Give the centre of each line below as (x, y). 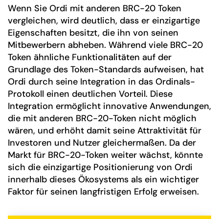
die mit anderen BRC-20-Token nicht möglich (102, 118)
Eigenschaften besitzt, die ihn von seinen (93, 33)
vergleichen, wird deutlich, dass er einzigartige (104, 20)
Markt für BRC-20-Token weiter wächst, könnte (105, 155)
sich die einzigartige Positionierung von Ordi (100, 167)
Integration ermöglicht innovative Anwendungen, (109, 106)
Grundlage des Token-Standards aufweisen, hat (106, 69)
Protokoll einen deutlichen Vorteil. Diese (90, 94)
